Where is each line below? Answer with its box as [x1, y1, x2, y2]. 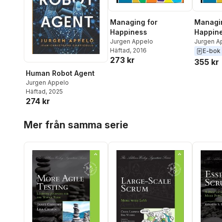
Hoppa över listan [23, 113, 85, 122]
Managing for [110, 18, 158, 27]
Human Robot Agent [26, 69, 95, 78]
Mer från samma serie [24, 119, 128, 131]
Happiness [110, 28, 147, 37]
